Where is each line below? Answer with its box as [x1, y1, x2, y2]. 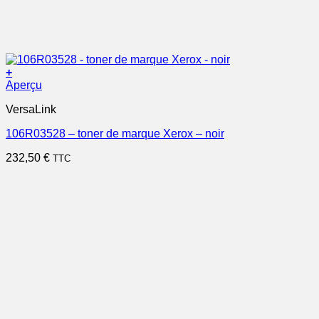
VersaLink [6, 103, 56, 115]
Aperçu [6, 79, 42, 91]
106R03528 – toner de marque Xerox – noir [6, 127, 224, 140]
